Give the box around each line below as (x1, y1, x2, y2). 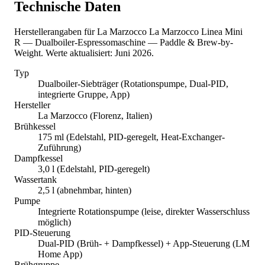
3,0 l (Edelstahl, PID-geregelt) (38, 164, 150, 174)
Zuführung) (38, 143, 81, 153)
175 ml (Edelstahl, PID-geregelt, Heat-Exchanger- (38, 132, 225, 143)
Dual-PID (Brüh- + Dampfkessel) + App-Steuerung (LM (38, 238, 250, 249)
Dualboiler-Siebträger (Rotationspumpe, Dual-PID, (38, 79, 228, 89)
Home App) (38, 249, 82, 260)
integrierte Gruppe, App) (38, 89, 130, 100)
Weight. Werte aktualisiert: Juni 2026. (14, 48, 154, 59)
